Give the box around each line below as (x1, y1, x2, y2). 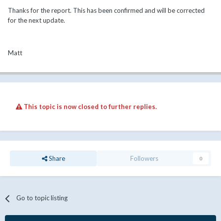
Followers (130, 154, 158, 163)
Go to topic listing (16, 194, 68, 202)
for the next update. (8, 16, 65, 25)
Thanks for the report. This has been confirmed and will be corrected (8, 6, 205, 15)
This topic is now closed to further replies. (22, 103, 157, 111)
